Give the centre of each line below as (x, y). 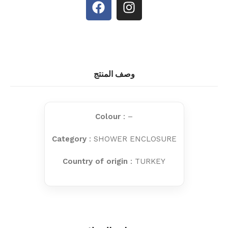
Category (69, 139)
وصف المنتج (114, 74)
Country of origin (95, 161)
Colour (108, 116)
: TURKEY (147, 161)
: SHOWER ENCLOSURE (131, 139)
